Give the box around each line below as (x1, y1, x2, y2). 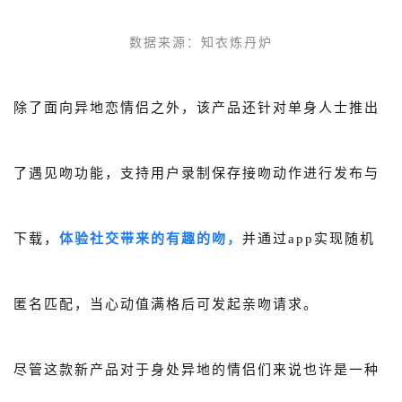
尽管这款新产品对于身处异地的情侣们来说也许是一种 (13, 362, 380, 377)
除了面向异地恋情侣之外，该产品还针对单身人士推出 (13, 100, 380, 115)
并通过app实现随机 (242, 231, 375, 246)
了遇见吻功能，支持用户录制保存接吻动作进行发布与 (13, 165, 380, 180)
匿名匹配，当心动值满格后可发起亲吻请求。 (13, 296, 319, 311)
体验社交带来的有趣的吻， (59, 231, 242, 246)
